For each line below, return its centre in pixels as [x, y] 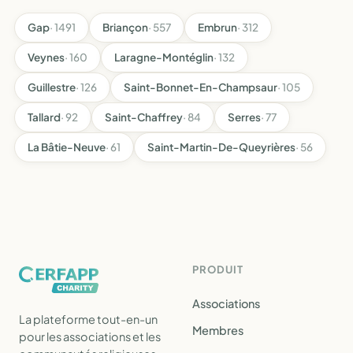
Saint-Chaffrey [144, 117]
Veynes [46, 57]
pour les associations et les [90, 336]
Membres [218, 330]
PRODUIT [218, 269]
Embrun [217, 27]
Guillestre [52, 87]
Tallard [44, 117]
